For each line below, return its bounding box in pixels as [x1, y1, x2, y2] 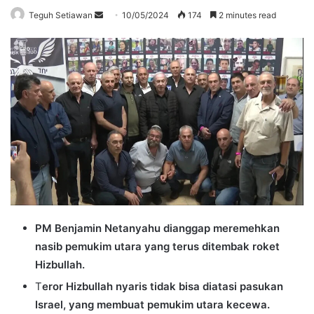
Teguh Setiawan [29, 9, 93, 20]
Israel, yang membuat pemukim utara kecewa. [35, 298, 270, 312]
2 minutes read [217, 9, 276, 20]
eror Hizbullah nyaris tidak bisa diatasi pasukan [42, 280, 283, 294]
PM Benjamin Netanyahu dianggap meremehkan [35, 221, 280, 235]
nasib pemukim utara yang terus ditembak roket [35, 240, 280, 254]
